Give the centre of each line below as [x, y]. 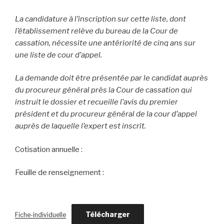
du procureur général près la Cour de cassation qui [103, 90]
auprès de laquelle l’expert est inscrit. [80, 126]
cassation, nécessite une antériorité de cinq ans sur [105, 43]
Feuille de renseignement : [59, 172]
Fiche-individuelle [40, 215]
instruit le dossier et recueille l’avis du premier [96, 102]
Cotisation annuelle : [49, 149]
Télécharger [107, 214]
